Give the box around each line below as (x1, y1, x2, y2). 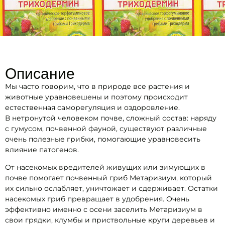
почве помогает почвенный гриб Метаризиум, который (5, 173, 212, 183)
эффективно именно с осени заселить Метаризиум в (5, 205, 202, 214)
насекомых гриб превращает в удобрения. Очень (5, 194, 189, 204)
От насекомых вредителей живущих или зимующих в (5, 163, 205, 172)
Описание (5, 65, 75, 82)
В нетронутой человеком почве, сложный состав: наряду (5, 114, 216, 123)
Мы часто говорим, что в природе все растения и (5, 82, 190, 91)
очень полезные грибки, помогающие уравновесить (5, 135, 200, 144)
